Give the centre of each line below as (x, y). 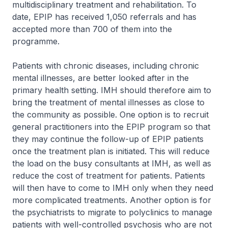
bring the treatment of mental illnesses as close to (108, 102)
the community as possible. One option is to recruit (110, 115)
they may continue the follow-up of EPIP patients (108, 139)
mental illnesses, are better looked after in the (101, 78)
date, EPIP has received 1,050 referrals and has (104, 17)
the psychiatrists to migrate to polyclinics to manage (112, 212)
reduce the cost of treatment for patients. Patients (109, 176)
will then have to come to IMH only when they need (113, 188)
